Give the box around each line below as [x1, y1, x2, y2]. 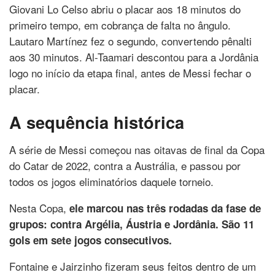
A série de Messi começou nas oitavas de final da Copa [9, 141, 265, 157]
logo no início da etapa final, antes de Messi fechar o [9, 65, 251, 81]
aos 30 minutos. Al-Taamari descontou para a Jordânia [9, 49, 258, 65]
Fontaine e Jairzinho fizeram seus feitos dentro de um [9, 258, 256, 274]
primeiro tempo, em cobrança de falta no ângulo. [9, 17, 231, 33]
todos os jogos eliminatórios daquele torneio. [9, 173, 214, 189]
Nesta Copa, [9, 199, 69, 215]
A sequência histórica [9, 109, 184, 134]
